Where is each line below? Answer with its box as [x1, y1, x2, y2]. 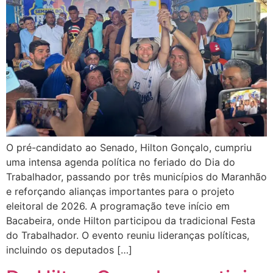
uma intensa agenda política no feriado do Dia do [6, 156, 235, 169]
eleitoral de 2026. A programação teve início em [6, 200, 230, 213]
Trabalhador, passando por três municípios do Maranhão [6, 171, 267, 183]
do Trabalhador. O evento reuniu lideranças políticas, [6, 229, 249, 242]
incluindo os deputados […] [6, 244, 132, 257]
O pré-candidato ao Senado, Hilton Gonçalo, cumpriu [6, 141, 252, 154]
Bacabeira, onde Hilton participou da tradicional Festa [6, 214, 255, 227]
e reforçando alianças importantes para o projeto [6, 185, 235, 198]
